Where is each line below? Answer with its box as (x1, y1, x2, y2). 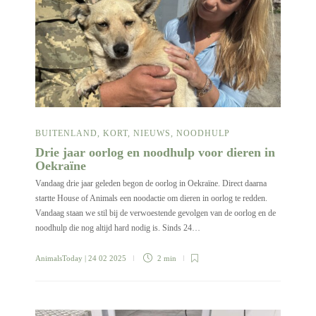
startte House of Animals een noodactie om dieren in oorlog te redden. (35, 193, 267, 203)
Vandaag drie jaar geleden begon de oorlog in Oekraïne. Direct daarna (35, 178, 267, 188)
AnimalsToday (35, 253, 83, 262)
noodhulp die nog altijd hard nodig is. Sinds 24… (35, 222, 200, 233)
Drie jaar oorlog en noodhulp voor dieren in (35, 145, 275, 159)
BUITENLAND (35, 128, 97, 138)
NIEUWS (133, 128, 171, 138)
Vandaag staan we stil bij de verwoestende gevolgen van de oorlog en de (35, 207, 276, 218)
